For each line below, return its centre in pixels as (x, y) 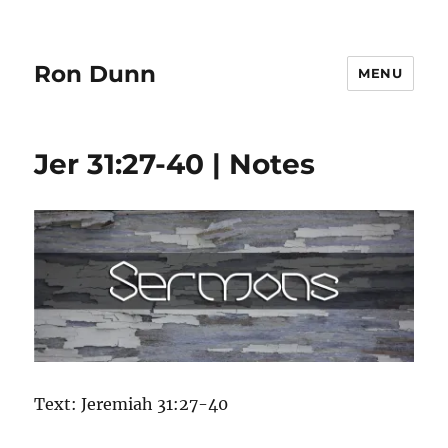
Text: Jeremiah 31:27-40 (131, 403)
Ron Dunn (95, 73)
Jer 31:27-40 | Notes (175, 164)
